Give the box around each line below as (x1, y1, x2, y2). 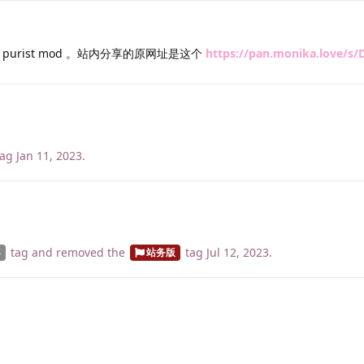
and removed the (28, 244, 128, 260)
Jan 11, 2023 (15, 147, 82, 163)
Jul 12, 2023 (206, 244, 269, 260)
